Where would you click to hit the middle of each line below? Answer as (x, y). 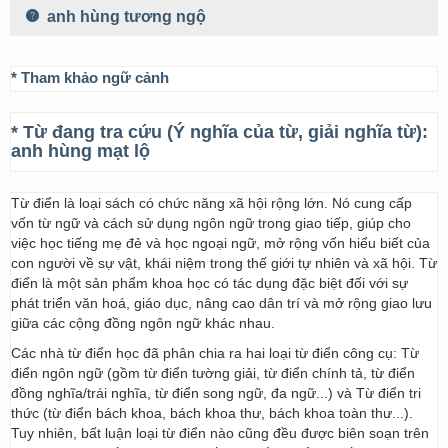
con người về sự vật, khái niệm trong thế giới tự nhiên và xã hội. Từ (224, 263)
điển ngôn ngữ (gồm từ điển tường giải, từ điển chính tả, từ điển (213, 373)
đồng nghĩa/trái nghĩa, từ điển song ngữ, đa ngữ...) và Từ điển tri (216, 393)
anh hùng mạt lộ (80, 151)
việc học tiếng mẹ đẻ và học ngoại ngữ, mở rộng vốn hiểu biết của (220, 243)
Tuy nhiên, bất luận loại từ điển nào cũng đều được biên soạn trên (220, 433)
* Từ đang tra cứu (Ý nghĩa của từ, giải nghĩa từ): (219, 132)
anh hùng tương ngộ (124, 16)
